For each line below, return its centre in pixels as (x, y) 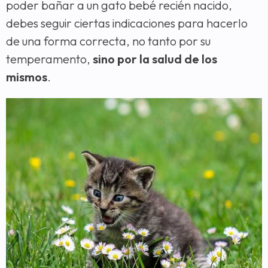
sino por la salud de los (154, 59)
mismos (27, 77)
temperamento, (48, 59)
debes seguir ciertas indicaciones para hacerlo (127, 23)
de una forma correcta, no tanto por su (108, 41)
